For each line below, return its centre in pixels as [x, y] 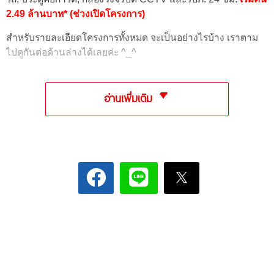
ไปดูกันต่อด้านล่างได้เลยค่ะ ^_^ [71, 53]
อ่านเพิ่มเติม [130, 98]
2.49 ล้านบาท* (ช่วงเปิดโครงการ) [76, 13]
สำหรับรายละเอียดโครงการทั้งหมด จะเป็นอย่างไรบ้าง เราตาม [132, 38]
